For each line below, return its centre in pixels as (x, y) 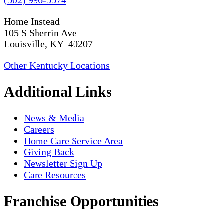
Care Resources (55, 174)
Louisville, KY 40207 (48, 44)
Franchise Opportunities (81, 201)
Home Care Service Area (73, 140)
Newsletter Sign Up (63, 163)
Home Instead (32, 21)
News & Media (54, 118)
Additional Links (58, 91)
